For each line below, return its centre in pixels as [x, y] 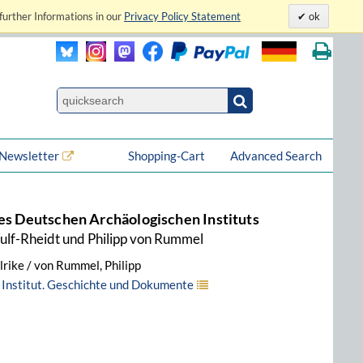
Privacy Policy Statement [182, 16]
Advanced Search [276, 156]
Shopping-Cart [168, 156]
